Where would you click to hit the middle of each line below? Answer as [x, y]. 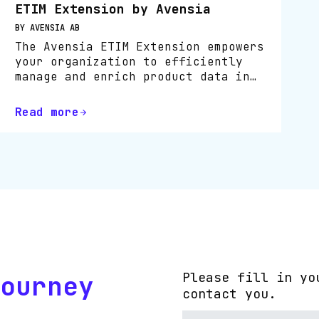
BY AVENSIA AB [48, 27]
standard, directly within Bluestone [140, 106]
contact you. [229, 294]
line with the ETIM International [129, 91]
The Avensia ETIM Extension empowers [140, 46]
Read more [47, 112]
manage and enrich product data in [133, 76]
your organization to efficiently [129, 61]
